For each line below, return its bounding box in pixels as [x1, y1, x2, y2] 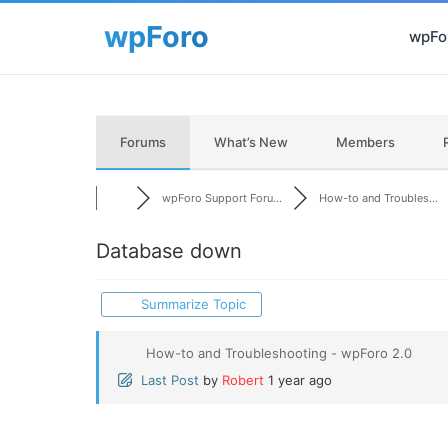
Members [336, 134, 395, 150]
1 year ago [268, 372, 332, 388]
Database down [96, 239, 242, 263]
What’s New [214, 134, 288, 150]
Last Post [141, 372, 199, 388]
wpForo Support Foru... [161, 191, 282, 205]
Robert [222, 372, 264, 388]
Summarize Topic [133, 296, 247, 312]
